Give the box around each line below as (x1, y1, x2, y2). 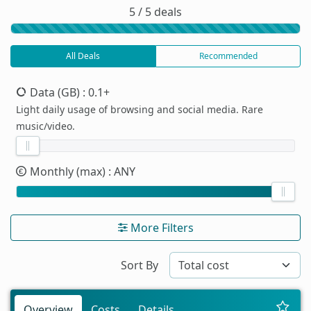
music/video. (16, 119, 75, 133)
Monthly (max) (27, 163, 108, 179)
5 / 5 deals (129, 3, 182, 19)
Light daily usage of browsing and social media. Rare (16, 102, 263, 116)
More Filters (127, 219, 194, 235)
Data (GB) (27, 84, 83, 100)
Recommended (199, 49, 258, 62)
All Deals (66, 49, 100, 62)
